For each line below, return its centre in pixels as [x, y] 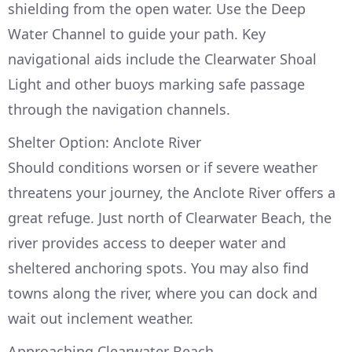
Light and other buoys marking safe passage [156, 84]
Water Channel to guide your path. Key [137, 34]
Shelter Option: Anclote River [104, 143]
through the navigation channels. [119, 110]
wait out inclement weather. [101, 319]
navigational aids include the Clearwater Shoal [162, 59]
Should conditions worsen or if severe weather [163, 168]
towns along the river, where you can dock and [163, 293]
